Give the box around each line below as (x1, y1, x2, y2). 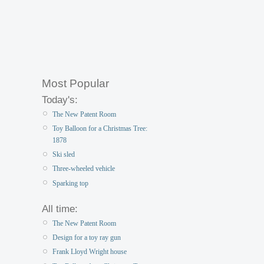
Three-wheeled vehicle (52, 164, 115, 173)
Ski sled (52, 150, 75, 159)
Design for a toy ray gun (52, 233, 121, 242)
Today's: (42, 94, 78, 105)
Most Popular (42, 77, 109, 90)
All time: (42, 203, 78, 214)
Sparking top (52, 179, 88, 187)
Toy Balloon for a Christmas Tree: (52, 124, 147, 133)
